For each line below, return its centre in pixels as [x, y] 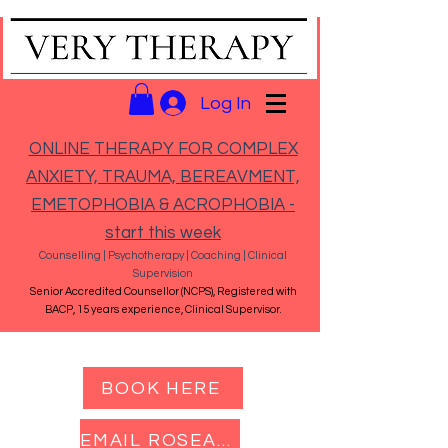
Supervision [163, 274]
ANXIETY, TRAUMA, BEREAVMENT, [163, 177]
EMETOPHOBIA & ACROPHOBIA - [163, 205]
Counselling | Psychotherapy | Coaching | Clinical [163, 256]
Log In [226, 103]
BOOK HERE [161, 388]
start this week [163, 233]
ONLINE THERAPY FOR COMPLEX [163, 149]
